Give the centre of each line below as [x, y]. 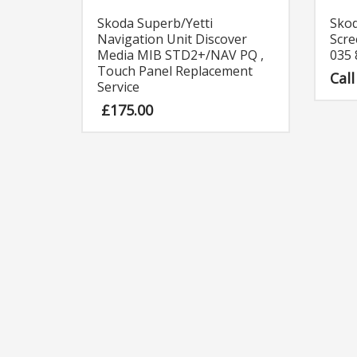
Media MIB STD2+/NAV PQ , [180, 55]
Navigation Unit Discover [172, 39]
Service [118, 87]
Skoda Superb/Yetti [155, 24]
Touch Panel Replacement [175, 71]
